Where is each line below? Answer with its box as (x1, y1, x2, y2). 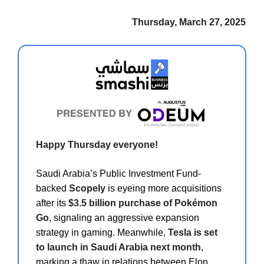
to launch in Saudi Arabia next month (36, 242, 201, 253)
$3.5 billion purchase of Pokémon (68, 198, 217, 209)
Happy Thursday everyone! (36, 140, 158, 150)
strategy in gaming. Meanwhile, (36, 227, 168, 238)
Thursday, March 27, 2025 (132, 17, 246, 27)
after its (36, 198, 68, 209)
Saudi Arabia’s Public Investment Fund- (36, 169, 201, 179)
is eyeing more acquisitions (105, 183, 222, 194)
